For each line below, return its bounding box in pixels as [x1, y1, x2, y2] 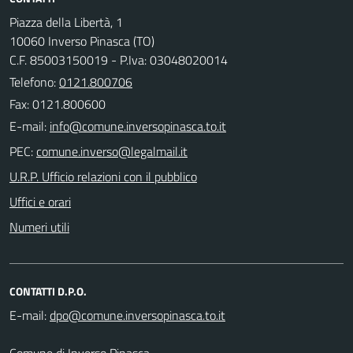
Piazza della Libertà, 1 [9, 12, 123, 32]
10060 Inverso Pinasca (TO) [9, 31, 154, 50]
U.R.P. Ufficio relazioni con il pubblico [9, 166, 197, 186]
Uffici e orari [9, 191, 71, 211]
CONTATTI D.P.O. [9, 282, 87, 299]
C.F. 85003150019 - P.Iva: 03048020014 [9, 50, 228, 69]
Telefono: [9, 72, 59, 91]
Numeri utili [9, 217, 69, 236]
